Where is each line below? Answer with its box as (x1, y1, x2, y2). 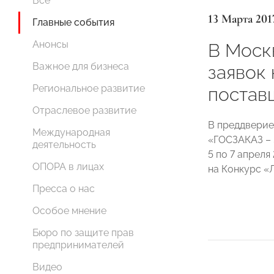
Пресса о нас (32, 183, 95, 194)
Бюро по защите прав (32, 227, 134, 239)
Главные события (32, 17, 114, 28)
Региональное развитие (32, 83, 145, 94)
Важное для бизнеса (32, 61, 129, 72)
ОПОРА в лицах (32, 161, 104, 172)
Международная (32, 127, 110, 138)
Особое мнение (32, 205, 106, 217)
